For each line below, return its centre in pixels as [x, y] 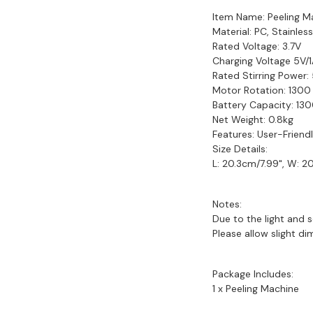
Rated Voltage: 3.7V [257, 46]
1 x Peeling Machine [256, 289]
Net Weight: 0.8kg [253, 120]
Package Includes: [253, 274]
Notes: [227, 204]
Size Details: [240, 149]
